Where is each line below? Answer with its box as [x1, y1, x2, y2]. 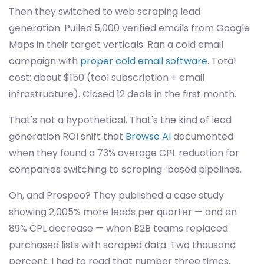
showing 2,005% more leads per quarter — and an [9, 205, 237, 219]
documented [171, 130, 233, 143]
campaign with [9, 54, 80, 68]
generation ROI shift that [9, 130, 126, 143]
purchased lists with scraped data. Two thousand [9, 238, 236, 252]
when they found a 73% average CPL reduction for [9, 146, 239, 160]
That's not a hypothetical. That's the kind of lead [9, 113, 232, 127]
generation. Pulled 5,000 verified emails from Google [9, 21, 250, 35]
